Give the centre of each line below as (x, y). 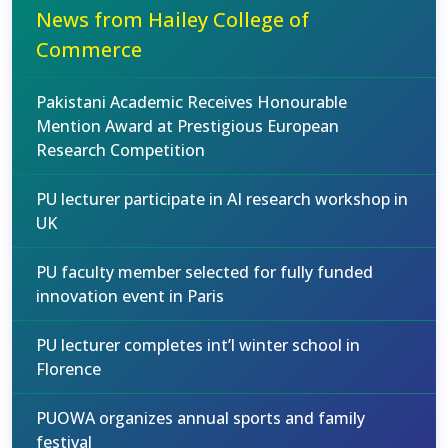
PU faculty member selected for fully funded (204, 272)
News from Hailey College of (172, 19)
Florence (68, 369)
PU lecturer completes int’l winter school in (198, 345)
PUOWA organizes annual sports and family (200, 418)
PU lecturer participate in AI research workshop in (222, 199)
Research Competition (120, 150)
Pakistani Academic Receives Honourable (191, 102)
